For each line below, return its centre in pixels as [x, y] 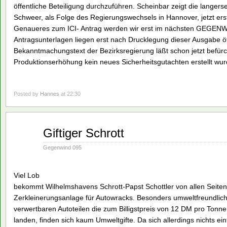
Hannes [50, 94]
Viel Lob [27, 176]
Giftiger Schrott [84, 133]
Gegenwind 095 [62, 148]
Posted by [27, 94]
